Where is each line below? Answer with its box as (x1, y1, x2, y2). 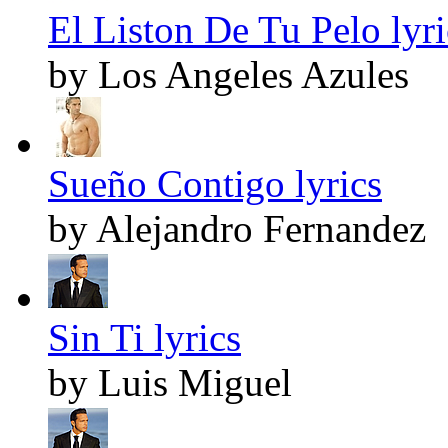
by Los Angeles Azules (48, 53, 409, 97)
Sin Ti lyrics (48, 316, 241, 360)
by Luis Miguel (48, 361, 292, 405)
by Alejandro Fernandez (48, 207, 426, 251)
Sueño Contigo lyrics (48, 162, 382, 206)
